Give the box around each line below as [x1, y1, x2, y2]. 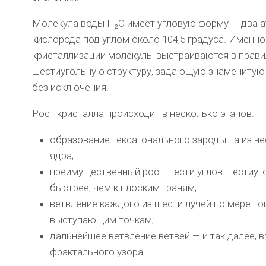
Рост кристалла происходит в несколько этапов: [32, 107, 254, 120]
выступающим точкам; [50, 214, 154, 226]
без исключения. [32, 81, 109, 94]
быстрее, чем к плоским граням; [50, 182, 197, 194]
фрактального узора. [50, 246, 145, 258]
